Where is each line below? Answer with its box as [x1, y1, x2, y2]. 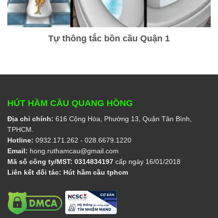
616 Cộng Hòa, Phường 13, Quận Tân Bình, [54, 115, 192, 123]
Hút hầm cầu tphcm [63, 168, 128, 177]
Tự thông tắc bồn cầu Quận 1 [48, 33, 170, 43]
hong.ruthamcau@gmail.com [30, 147, 119, 155]
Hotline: [7, 136, 34, 145]
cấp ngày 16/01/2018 [113, 158, 181, 166]
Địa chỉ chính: [7, 115, 54, 123]
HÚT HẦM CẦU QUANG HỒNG [7, 98, 133, 108]
